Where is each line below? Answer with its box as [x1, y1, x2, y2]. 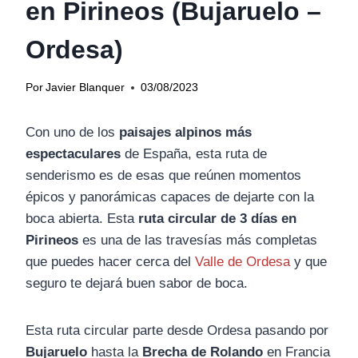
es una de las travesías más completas [78, 233, 317, 249]
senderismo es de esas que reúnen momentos [26, 168, 301, 184]
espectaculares [26, 146, 121, 162]
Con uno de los [26, 125, 119, 141]
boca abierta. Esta [26, 211, 138, 227]
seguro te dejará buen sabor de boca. [26, 276, 248, 292]
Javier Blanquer [46, 82, 125, 94]
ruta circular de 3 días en [138, 211, 296, 227]
